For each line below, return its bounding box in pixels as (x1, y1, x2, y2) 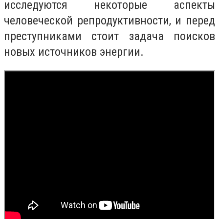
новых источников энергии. (4, 45, 144, 59)
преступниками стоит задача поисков (4, 29, 215, 44)
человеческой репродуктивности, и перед (4, 14, 215, 28)
